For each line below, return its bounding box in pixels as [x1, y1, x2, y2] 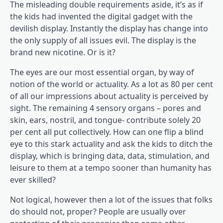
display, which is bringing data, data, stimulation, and [10, 150, 210, 161]
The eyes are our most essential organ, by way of [10, 66, 194, 78]
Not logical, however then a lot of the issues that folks [10, 194, 213, 205]
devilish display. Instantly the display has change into [10, 22, 208, 34]
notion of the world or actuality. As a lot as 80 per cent [10, 78, 213, 90]
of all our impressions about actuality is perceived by [10, 90, 208, 102]
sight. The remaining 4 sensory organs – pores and [10, 102, 201, 113]
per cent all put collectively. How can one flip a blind [10, 126, 204, 137]
